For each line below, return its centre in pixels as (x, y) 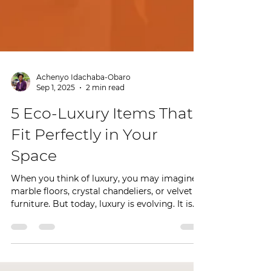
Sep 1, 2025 (56, 120)
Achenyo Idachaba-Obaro (83, 110)
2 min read (105, 120)
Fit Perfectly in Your (84, 167)
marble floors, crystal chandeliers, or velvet (102, 224)
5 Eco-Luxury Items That (102, 146)
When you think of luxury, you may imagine (104, 211)
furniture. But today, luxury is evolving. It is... (104, 237)
